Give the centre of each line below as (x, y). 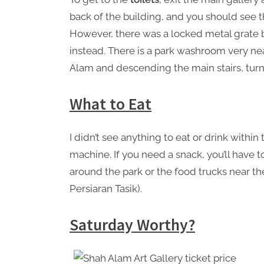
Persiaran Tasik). (106, 189)
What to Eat (110, 104)
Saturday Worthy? (132, 225)
